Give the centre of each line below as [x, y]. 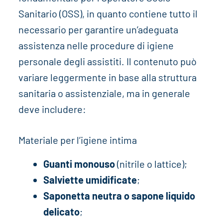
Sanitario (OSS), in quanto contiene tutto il [108, 13]
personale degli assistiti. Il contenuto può [107, 61]
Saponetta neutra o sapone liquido [119, 195]
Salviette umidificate [90, 179]
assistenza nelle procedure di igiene [96, 45]
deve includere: [52, 109]
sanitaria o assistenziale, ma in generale [104, 93]
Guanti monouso [79, 164]
